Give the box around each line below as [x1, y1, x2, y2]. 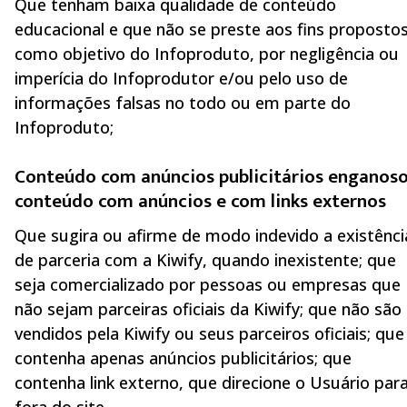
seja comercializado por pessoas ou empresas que [15, 273, 401, 295]
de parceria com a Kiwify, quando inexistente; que [15, 249, 396, 271]
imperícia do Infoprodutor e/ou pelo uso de [15, 67, 348, 90]
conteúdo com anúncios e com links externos [15, 185, 386, 218]
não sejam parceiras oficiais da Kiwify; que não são [15, 298, 402, 320]
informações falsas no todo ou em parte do [15, 92, 351, 114]
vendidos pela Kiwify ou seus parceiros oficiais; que [15, 323, 404, 344]
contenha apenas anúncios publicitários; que [15, 347, 352, 369]
